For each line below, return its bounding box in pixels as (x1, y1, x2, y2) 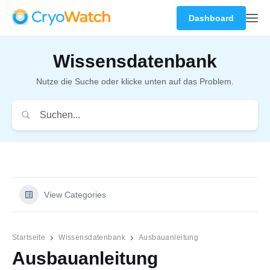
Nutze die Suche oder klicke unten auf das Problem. (36, 77, 234, 86)
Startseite (12, 233, 46, 242)
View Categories (44, 190, 106, 199)
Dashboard (189, 13, 234, 23)
